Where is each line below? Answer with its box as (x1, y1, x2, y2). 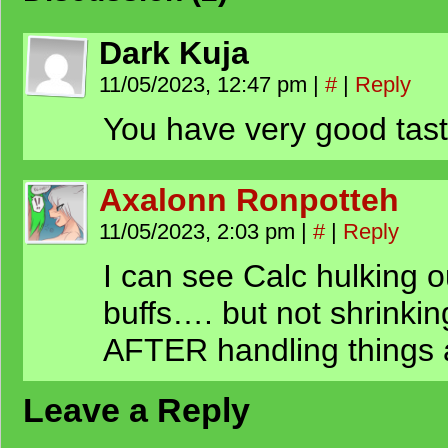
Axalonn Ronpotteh (99, 182, 399, 218)
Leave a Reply (23, 391, 250, 429)
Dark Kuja (99, 35, 249, 71)
